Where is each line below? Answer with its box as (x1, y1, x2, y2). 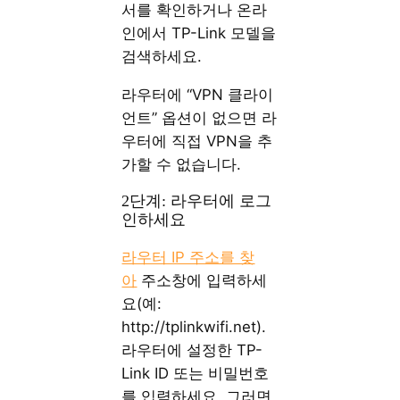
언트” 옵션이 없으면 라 (121, 108, 278, 127)
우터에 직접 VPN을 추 (121, 131, 273, 150)
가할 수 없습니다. (121, 154, 242, 173)
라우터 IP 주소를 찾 (121, 248, 255, 267)
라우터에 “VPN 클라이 (121, 85, 274, 104)
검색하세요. (121, 46, 203, 65)
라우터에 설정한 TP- (121, 341, 263, 360)
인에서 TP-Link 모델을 (121, 23, 277, 42)
